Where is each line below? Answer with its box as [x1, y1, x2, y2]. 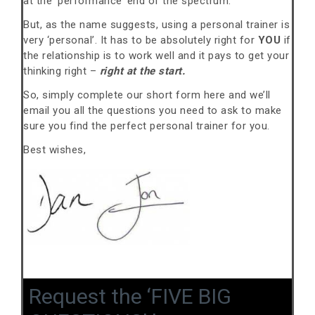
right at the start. [99, 65, 185, 78]
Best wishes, [23, 143, 86, 157]
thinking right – [23, 65, 100, 78]
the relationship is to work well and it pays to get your [23, 49, 289, 63]
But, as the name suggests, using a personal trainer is [23, 18, 290, 32]
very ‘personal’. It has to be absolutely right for [23, 34, 258, 47]
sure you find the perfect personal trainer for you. [23, 120, 270, 133]
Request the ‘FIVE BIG [29, 284, 231, 309]
